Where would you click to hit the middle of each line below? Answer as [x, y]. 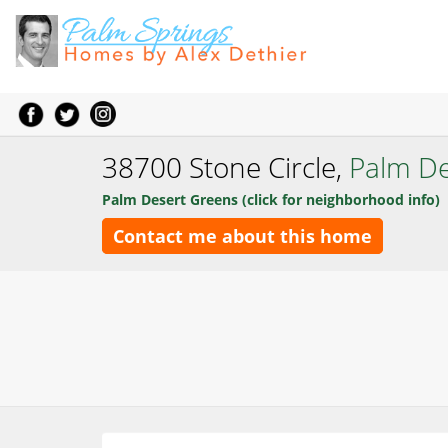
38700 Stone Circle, [225, 167]
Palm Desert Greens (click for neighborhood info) [271, 199]
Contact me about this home [242, 236]
